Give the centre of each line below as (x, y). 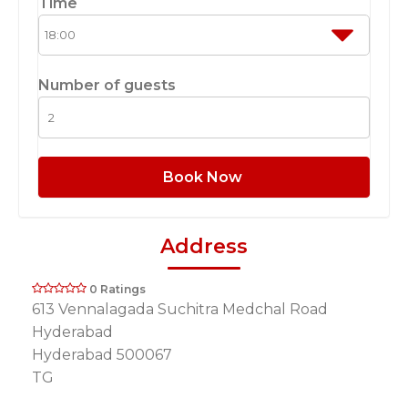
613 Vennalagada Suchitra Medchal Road (180, 310)
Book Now (204, 177)
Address (204, 247)
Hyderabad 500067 (102, 355)
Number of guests (107, 86)
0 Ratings (117, 290)
